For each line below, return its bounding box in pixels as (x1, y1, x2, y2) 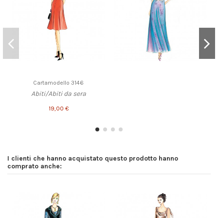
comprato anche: (7, 162, 62, 171)
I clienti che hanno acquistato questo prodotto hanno (7, 154, 178, 163)
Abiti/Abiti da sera (31, 90, 86, 98)
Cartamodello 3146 (33, 79, 84, 87)
